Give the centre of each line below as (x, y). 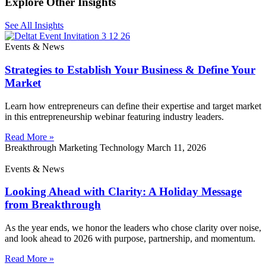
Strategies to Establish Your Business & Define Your (130, 69)
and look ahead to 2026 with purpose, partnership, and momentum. (130, 238)
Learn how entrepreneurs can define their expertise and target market (133, 106)
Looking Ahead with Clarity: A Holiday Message (123, 192)
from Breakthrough (53, 205)
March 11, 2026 (176, 147)
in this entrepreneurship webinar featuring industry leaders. (114, 116)
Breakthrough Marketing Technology (76, 147)
